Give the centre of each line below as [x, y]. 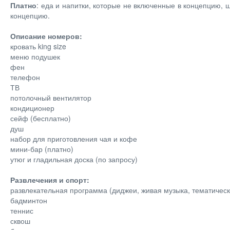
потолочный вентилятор [51, 98]
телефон [25, 77]
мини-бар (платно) [42, 149]
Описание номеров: [46, 36]
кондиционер [32, 108]
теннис [22, 210]
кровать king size [38, 46]
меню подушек [35, 56]
